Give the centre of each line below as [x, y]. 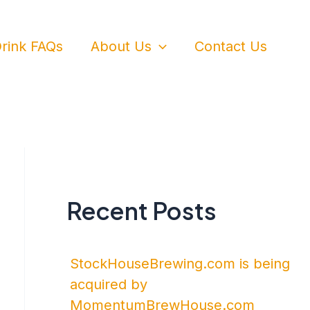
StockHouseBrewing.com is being [180, 263]
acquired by [109, 284]
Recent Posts [142, 211]
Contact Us [231, 46]
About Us [121, 46]
